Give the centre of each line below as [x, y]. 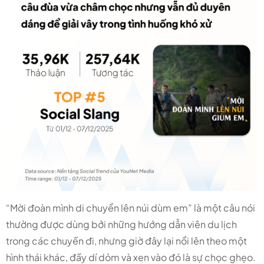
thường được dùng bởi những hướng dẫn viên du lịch [121, 225]
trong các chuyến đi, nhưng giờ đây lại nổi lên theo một [126, 241]
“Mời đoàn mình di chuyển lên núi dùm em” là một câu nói [131, 208]
